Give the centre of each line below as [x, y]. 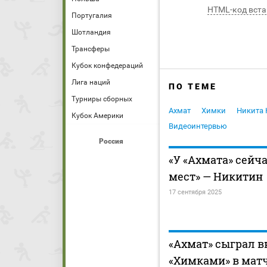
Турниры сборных [102, 99]
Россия [111, 141]
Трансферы [91, 49]
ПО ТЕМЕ [193, 87]
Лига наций [91, 82]
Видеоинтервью [198, 126]
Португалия [92, 15]
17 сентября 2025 [195, 193]
